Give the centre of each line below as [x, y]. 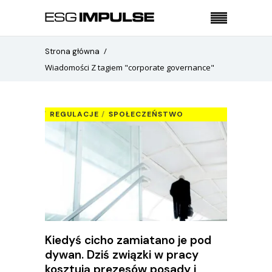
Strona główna [72, 51]
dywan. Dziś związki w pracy [122, 254]
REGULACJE [74, 114]
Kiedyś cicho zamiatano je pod [128, 240]
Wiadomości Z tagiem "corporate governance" [130, 67]
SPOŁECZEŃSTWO [146, 114]
